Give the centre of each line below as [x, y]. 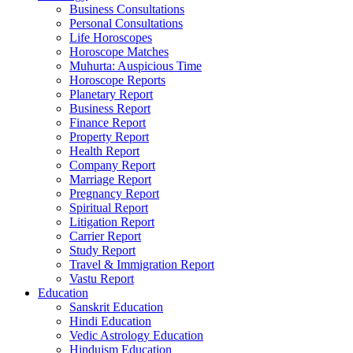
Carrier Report [105, 236]
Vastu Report [102, 279]
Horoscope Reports [117, 80]
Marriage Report [110, 180]
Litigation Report [112, 222]
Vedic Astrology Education [136, 336]
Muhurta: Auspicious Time [136, 66]
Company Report [112, 165]
